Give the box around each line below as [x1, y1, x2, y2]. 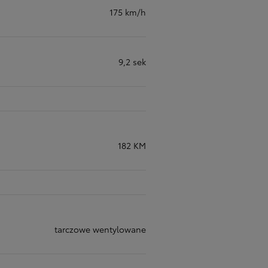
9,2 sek [118, 56, 146, 68]
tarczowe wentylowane [54, 223, 146, 235]
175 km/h [109, 6, 146, 18]
